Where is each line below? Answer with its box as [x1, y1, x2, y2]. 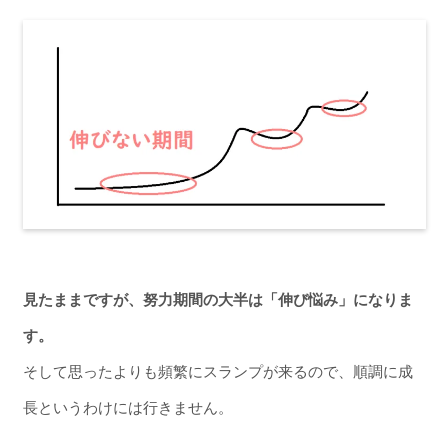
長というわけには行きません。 [22, 398, 233, 416]
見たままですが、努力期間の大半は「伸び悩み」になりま [22, 290, 413, 308]
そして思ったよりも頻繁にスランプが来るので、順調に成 [22, 362, 413, 380]
